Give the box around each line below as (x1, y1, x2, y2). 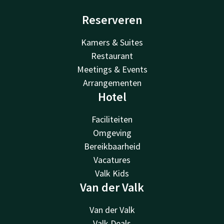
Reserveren (81, 11, 142, 27)
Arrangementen (82, 76, 141, 88)
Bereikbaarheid (83, 140, 140, 152)
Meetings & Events (76, 63, 147, 75)
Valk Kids (95, 167, 129, 179)
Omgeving (92, 126, 131, 138)
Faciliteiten (91, 113, 132, 125)
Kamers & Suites (81, 36, 143, 48)
